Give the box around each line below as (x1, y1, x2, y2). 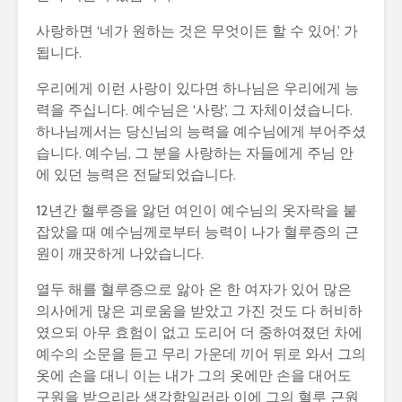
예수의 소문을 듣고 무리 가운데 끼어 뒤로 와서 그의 (36, 345, 366, 363)
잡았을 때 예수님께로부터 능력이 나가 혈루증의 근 (36, 223, 359, 241)
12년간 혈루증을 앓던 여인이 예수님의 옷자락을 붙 (36, 202, 357, 220)
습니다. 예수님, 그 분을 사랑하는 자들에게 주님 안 (36, 144, 354, 162)
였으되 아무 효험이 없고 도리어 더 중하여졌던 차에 (36, 324, 363, 342)
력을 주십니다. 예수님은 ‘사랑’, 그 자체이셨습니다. (36, 101, 353, 119)
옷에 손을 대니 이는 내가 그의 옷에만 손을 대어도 (36, 367, 352, 385)
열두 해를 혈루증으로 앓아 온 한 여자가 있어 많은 (36, 281, 352, 299)
